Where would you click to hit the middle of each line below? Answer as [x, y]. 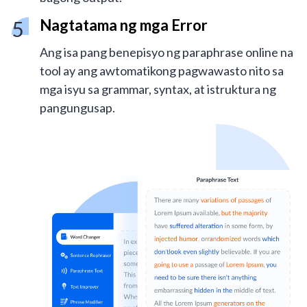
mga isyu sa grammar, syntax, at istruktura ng [158, 89]
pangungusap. [77, 108]
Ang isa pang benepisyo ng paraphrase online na [167, 52]
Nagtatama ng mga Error [124, 25]
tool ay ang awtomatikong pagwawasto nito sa [162, 71]
